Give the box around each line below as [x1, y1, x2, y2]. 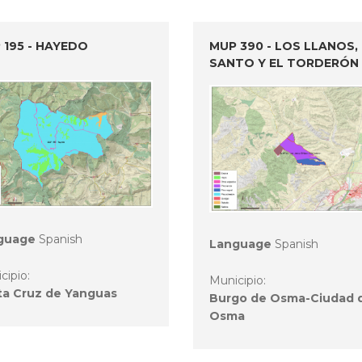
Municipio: [209, 272, 269, 288]
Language [209, 236, 271, 251]
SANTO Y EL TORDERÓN [209, 56, 359, 71]
